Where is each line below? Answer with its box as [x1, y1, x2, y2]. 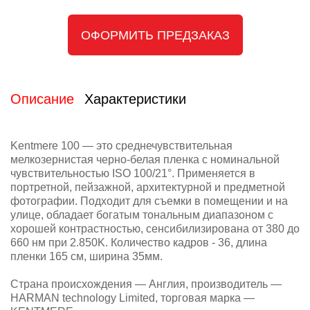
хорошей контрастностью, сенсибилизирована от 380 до [10, 223, 300, 235]
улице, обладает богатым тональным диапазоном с [10, 209, 273, 221]
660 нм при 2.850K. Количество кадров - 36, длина [10, 237, 267, 249]
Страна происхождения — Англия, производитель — [10, 278, 282, 291]
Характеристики [84, 91, 186, 107]
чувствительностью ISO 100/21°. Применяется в [10, 167, 255, 180]
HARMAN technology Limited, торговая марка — [10, 292, 255, 304]
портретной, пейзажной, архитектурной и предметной [10, 181, 285, 194]
